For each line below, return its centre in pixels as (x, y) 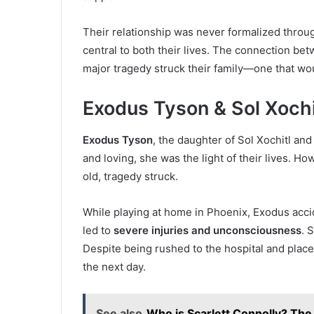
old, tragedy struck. (130, 176)
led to (98, 230)
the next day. (114, 266)
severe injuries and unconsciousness (207, 230)
